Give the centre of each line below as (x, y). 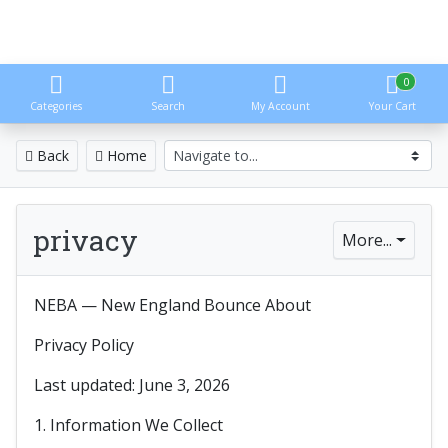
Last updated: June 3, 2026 (132, 385)
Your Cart (392, 106)
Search (168, 106)
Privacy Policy (84, 345)
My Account (280, 106)
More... (367, 240)
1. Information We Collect (128, 425)
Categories (56, 106)
